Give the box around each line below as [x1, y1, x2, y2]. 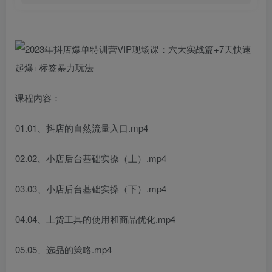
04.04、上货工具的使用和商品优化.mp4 [15, 212, 175, 225]
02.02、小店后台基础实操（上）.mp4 [15, 152, 166, 165]
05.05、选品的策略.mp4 [15, 243, 112, 256]
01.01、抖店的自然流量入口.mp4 [15, 121, 148, 134]
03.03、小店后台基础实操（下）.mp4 [15, 182, 166, 195]
